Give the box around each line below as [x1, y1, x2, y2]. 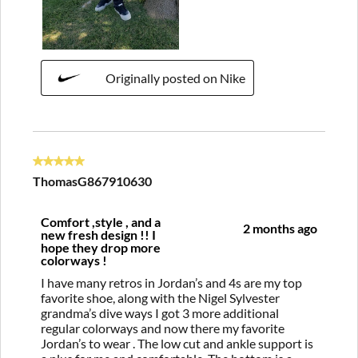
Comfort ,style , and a [41, 213, 161, 229]
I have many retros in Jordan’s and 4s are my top [41, 274, 302, 290]
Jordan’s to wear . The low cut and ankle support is [41, 335, 313, 351]
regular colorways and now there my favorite [41, 320, 284, 336]
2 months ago [243, 220, 317, 236]
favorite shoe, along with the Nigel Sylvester [41, 289, 280, 305]
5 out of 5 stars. [33, 157, 117, 173]
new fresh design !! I [41, 226, 156, 242]
